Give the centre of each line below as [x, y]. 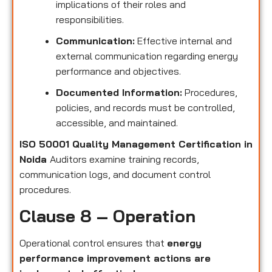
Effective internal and [183, 40]
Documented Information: [119, 92]
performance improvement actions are [115, 258]
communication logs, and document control [115, 174]
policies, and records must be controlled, [145, 107]
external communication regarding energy [147, 56]
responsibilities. [90, 19]
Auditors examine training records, [124, 159]
